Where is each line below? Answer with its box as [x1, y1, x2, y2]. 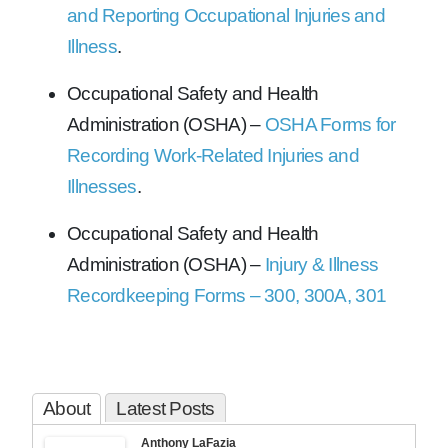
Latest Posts [116, 397, 215, 419]
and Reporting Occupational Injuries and [67, 4, 385, 26]
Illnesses [67, 175, 137, 197]
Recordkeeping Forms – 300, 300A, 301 [67, 284, 387, 306]
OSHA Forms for [264, 113, 396, 135]
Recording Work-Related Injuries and [67, 144, 359, 166]
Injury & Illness [264, 253, 379, 275]
